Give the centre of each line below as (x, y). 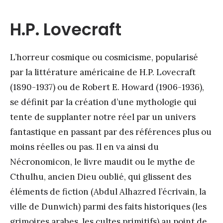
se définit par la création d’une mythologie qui (103, 102)
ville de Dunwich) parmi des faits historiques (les (108, 206)
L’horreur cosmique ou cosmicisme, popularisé (104, 57)
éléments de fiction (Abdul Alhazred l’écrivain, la (108, 191)
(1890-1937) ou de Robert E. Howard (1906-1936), (107, 87)
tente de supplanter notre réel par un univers (103, 117)
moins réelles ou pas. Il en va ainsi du (84, 147)
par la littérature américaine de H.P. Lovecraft (103, 72)
